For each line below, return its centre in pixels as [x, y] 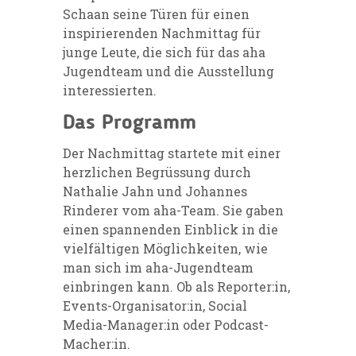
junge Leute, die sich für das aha [164, 52]
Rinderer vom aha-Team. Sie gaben [173, 210]
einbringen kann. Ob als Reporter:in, [176, 286]
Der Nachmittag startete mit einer [172, 153]
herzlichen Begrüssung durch [157, 172]
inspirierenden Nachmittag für [162, 33]
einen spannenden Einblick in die [170, 229]
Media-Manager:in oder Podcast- [166, 324]
